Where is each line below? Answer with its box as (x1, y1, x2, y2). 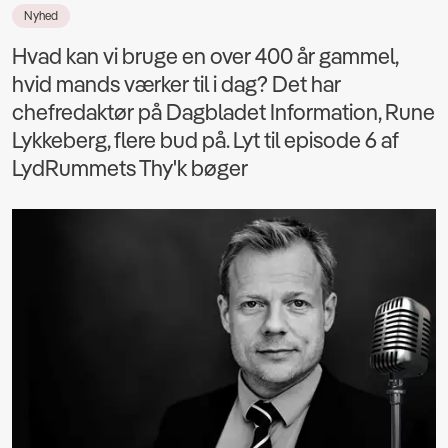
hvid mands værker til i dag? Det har (12, 69, 341, 98)
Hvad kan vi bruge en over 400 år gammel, (12, 41, 398, 70)
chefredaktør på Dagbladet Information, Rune (12, 97, 435, 126)
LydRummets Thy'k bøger (12, 153, 248, 182)
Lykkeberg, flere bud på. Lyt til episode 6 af (12, 125, 399, 154)
